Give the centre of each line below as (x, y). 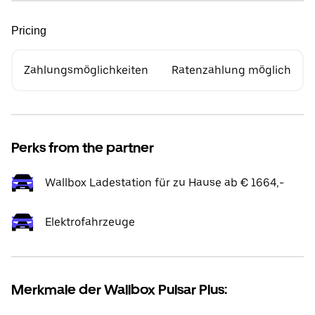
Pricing (29, 31)
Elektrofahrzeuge (90, 222)
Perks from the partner (83, 148)
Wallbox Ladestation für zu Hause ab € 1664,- (165, 182)
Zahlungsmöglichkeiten (86, 70)
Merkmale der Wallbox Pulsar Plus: (119, 290)
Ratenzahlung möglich (231, 70)
